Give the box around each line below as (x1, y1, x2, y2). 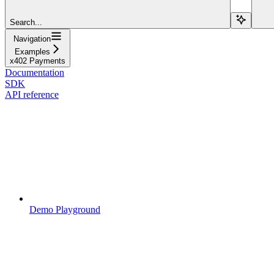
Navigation (13, 34, 51, 43)
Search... (10, 17, 42, 27)
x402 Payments (10, 56, 65, 65)
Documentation (5, 67, 64, 78)
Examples (14, 46, 50, 56)
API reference (5, 89, 59, 100)
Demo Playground (29, 204, 100, 215)
